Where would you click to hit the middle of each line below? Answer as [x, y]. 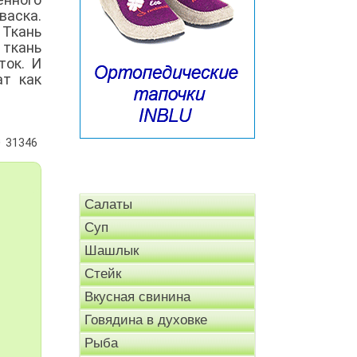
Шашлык [112, 251]
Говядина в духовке [146, 320]
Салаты [108, 205]
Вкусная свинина [137, 297]
